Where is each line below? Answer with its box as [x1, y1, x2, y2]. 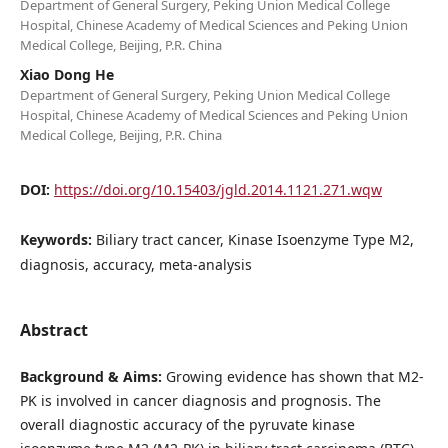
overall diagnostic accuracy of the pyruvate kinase [19, 414, 355, 434]
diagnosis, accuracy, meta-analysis [19, 254, 252, 274]
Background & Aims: [19, 366, 162, 386]
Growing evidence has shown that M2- [161, 366, 424, 386]
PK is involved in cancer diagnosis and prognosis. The [19, 390, 381, 410]
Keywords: [19, 229, 96, 249]
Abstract [19, 318, 88, 341]
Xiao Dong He [19, 64, 114, 84]
